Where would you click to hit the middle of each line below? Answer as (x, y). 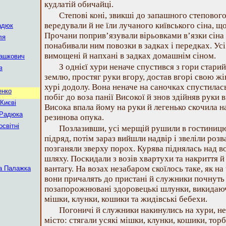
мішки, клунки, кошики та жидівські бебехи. (126, 199)
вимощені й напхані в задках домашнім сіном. (130, 56)
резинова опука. (74, 117)
